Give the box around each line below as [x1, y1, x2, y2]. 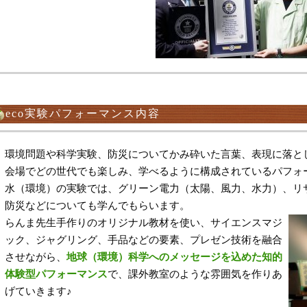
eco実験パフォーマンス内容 [5, 108, 160, 119]
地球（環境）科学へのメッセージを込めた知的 [66, 251, 282, 262]
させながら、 [5, 251, 66, 262]
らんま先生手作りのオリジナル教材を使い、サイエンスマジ [5, 217, 282, 228]
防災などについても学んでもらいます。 [5, 200, 190, 211]
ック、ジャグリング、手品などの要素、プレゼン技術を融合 [5, 234, 282, 245]
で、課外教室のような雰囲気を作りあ [108, 269, 282, 280]
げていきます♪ [5, 286, 72, 297]
